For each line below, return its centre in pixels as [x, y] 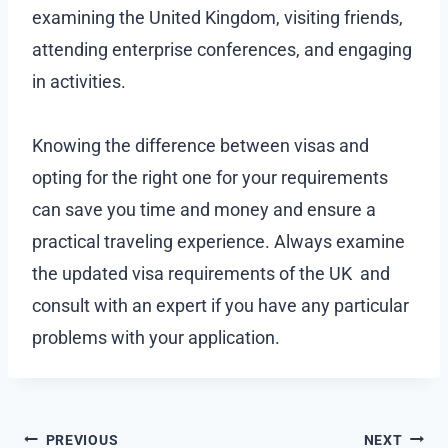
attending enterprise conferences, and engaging [222, 49]
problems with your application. [156, 337]
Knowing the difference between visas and [200, 145]
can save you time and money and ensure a [204, 209]
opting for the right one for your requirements [210, 177]
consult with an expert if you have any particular [220, 305]
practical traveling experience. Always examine [218, 241]
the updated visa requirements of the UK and [211, 273]
